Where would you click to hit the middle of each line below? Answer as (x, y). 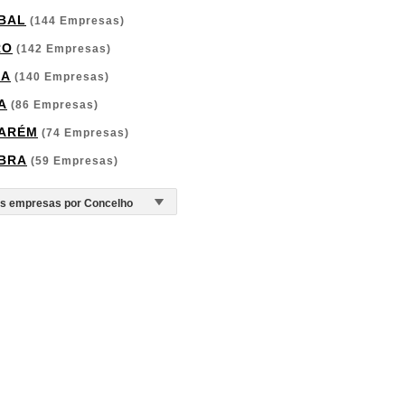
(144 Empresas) (75, 21)
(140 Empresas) (60, 77)
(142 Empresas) (62, 49)
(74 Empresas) (84, 133)
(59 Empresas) (73, 161)
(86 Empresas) (53, 105)
